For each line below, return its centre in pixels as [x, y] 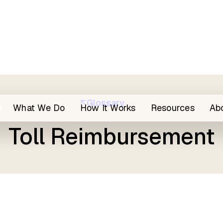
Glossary [106, 103]
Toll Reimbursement [111, 136]
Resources [172, 108]
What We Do [39, 108]
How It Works [108, 108]
